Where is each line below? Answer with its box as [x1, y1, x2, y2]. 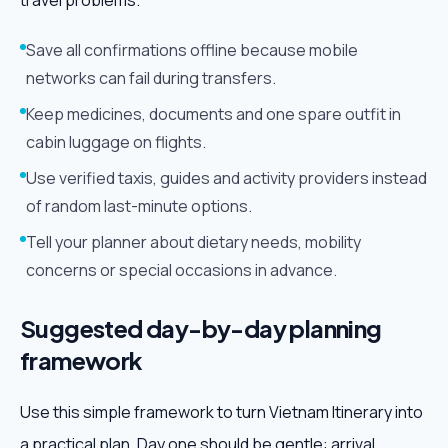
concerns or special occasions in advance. [26, 259, 337, 281]
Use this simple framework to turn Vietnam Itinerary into [20, 401, 423, 423]
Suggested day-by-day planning [20, 313, 382, 343]
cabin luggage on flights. [26, 131, 206, 153]
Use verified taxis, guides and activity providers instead [26, 167, 427, 189]
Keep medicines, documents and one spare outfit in [26, 103, 401, 125]
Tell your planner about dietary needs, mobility [26, 231, 361, 253]
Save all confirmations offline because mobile [26, 39, 358, 61]
